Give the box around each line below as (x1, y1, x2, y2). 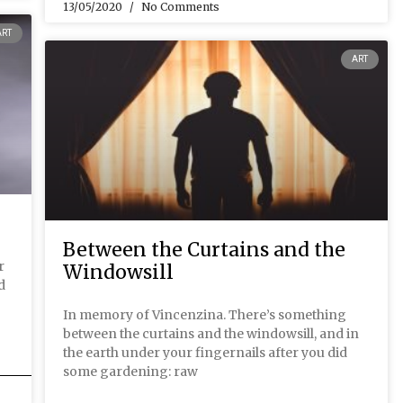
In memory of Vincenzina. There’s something (63, 307, 346, 324)
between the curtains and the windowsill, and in (63, 326, 359, 343)
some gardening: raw (63, 363, 198, 381)
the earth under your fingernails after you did (63, 345, 347, 362)
